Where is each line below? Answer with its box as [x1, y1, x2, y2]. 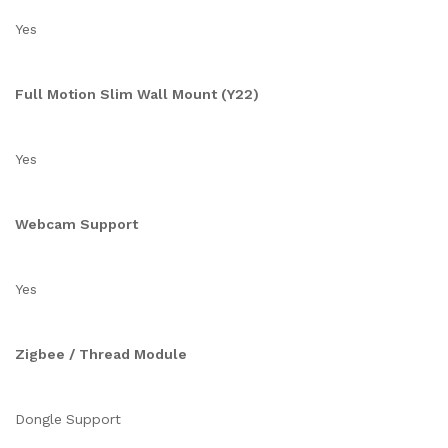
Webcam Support [15, 216, 138, 232]
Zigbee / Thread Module [15, 346, 187, 362]
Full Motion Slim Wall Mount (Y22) [15, 86, 259, 102]
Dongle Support [15, 411, 121, 427]
